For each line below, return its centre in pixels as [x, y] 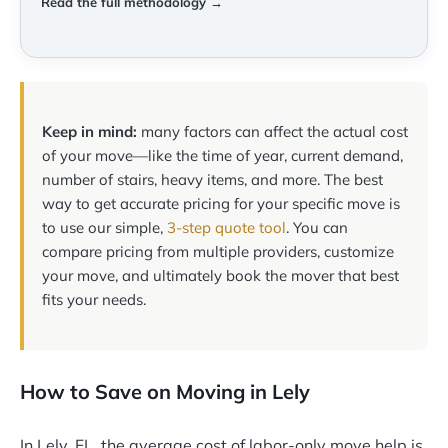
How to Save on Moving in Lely [165, 392]
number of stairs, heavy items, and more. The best [212, 180]
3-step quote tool [226, 228]
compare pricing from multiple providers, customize [218, 252]
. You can [317, 228]
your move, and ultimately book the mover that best [220, 276]
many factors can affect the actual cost [272, 132]
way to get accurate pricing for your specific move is [221, 204]
